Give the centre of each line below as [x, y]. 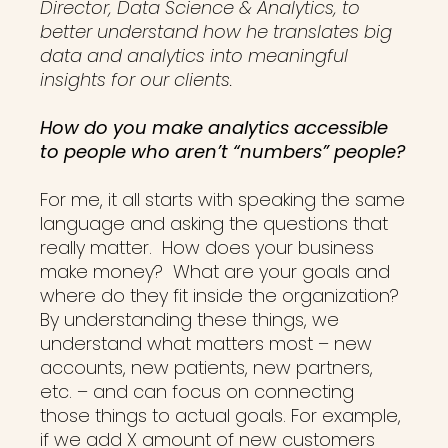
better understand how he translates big [216, 31]
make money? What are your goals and [215, 271]
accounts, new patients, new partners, [206, 367]
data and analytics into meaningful [194, 55]
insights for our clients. [136, 79]
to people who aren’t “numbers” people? [222, 151]
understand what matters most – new [206, 343]
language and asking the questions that [214, 223]
